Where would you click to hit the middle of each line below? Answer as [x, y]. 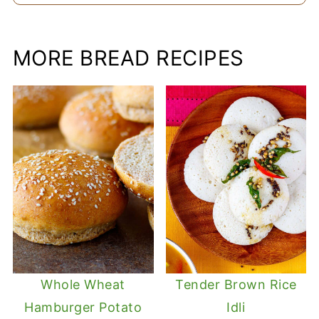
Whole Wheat [83, 284]
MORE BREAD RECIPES [128, 58]
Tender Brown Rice [236, 284]
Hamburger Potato [83, 307]
